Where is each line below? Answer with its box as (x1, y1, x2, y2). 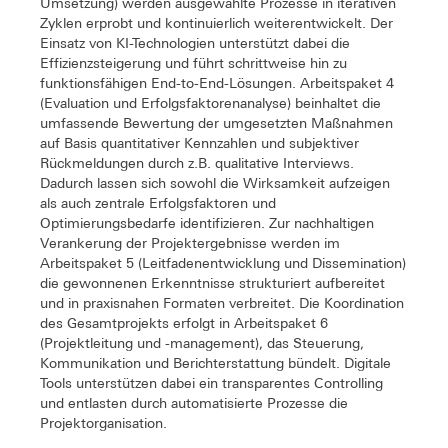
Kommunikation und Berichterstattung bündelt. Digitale (40, 354, 391, 371)
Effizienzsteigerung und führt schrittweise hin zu (40, 54, 347, 71)
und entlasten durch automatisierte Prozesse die (40, 394, 348, 411)
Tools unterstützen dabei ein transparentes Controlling (40, 374, 383, 391)
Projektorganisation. (40, 414, 171, 431)
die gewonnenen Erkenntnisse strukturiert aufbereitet (40, 274, 385, 291)
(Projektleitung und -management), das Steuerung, (40, 334, 364, 351)
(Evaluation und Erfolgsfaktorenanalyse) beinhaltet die (40, 94, 381, 111)
